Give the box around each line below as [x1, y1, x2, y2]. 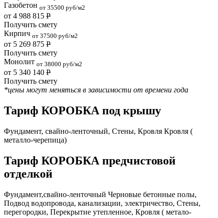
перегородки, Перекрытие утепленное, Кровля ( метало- [4, 207, 191, 216]
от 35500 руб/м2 [39, 3, 85, 11]
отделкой [4, 167, 53, 181]
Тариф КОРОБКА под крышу [4, 104, 161, 117]
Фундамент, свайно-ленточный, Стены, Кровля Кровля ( [4, 127, 193, 136]
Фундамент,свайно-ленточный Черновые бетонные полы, [4, 190, 197, 199]
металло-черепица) [4, 136, 67, 145]
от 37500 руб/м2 [32, 32, 78, 40]
